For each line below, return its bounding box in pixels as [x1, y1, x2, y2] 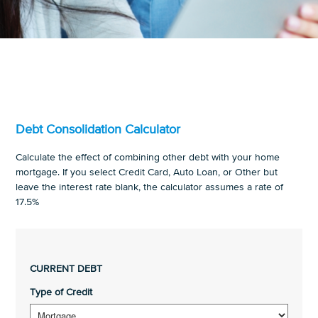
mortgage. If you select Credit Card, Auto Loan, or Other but [16, 168, 278, 177]
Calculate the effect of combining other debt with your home [16, 153, 280, 163]
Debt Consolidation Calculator [16, 124, 181, 136]
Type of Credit [30, 287, 93, 297]
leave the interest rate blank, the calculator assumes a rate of [16, 182, 284, 192]
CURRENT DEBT [30, 264, 103, 274]
